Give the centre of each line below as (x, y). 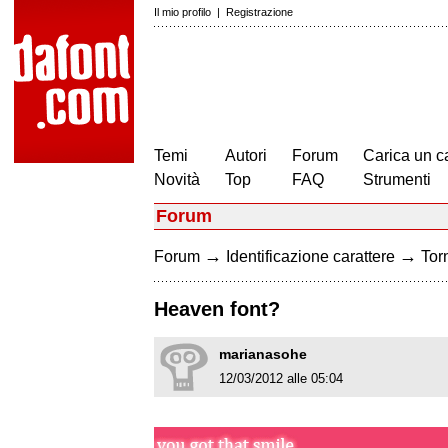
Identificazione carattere (310, 256)
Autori (246, 155)
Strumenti (397, 179)
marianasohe (263, 354)
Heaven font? (217, 309)
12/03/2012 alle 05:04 (281, 379)
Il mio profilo (182, 12)
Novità (177, 179)
